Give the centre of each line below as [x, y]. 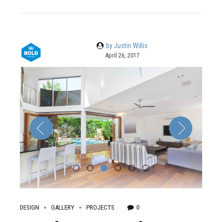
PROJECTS [100, 207]
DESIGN [29, 207]
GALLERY [63, 207]
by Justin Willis [127, 45]
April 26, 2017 [122, 55]
